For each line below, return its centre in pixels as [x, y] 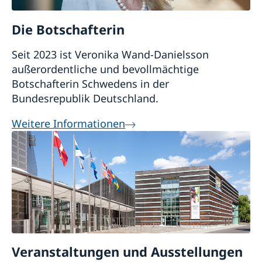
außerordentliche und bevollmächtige [105, 69]
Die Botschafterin [68, 29]
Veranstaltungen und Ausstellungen [127, 251]
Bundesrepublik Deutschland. [85, 98]
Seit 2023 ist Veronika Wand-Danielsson [110, 54]
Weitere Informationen [68, 123]
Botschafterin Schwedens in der [90, 83]
